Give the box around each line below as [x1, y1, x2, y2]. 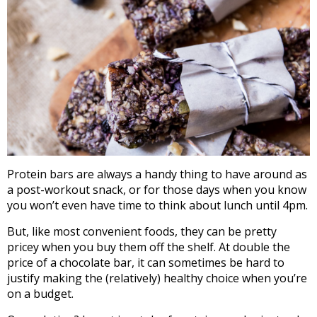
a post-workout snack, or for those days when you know [7, 181, 306, 197]
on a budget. [7, 285, 74, 301]
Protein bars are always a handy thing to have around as [7, 166, 307, 182]
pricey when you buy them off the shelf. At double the [7, 238, 290, 255]
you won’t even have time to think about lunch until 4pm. [7, 197, 308, 213]
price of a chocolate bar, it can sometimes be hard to [7, 254, 284, 270]
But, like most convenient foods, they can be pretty [7, 223, 277, 239]
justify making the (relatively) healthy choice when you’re [7, 270, 307, 286]
